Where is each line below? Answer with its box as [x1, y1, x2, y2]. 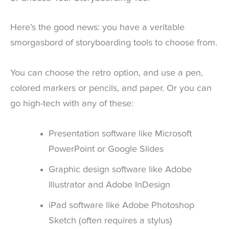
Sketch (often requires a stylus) [48, 216, 172, 226]
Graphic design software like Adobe [48, 165, 192, 175]
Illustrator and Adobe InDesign [48, 180, 170, 190]
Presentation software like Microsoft [48, 129, 192, 139]
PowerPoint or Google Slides [48, 145, 164, 154]
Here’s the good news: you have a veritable [10, 23, 185, 32]
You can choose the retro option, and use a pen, [10, 68, 203, 78]
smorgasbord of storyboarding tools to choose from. [10, 38, 217, 48]
